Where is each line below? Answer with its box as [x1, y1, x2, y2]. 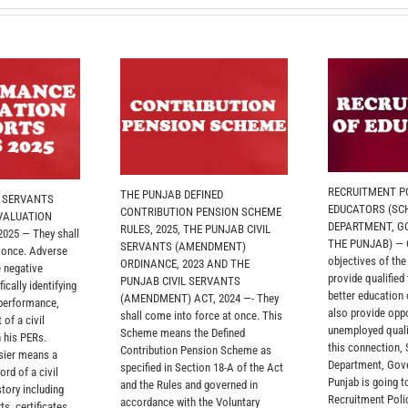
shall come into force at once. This [119, 308, 282, 322]
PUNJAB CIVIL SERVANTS [119, 273, 240, 288]
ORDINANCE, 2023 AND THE [119, 256, 250, 270]
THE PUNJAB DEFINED [119, 187, 223, 201]
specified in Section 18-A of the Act [119, 360, 283, 374]
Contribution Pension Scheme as [119, 342, 271, 357]
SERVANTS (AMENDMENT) [119, 239, 246, 253]
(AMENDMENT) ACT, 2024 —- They [119, 291, 279, 305]
